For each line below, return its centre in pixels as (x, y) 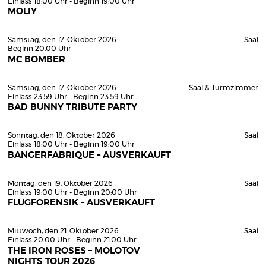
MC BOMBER (37, 59)
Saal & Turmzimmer (223, 88)
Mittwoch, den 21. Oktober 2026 (63, 231)
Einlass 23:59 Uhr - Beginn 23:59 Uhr (71, 96)
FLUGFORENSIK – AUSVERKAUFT (81, 203)
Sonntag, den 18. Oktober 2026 (61, 135)
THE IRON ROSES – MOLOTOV (74, 251)
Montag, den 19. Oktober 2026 (60, 183)
